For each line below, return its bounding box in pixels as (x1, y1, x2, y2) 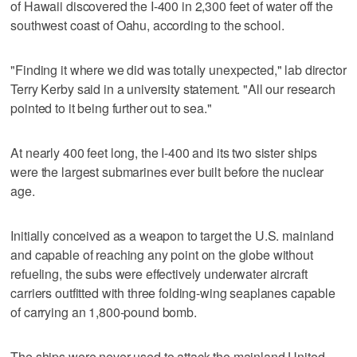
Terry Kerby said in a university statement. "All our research (10, 79, 335, 98)
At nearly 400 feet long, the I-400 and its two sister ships (10, 143, 318, 162)
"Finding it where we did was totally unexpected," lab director (10, 60, 347, 79)
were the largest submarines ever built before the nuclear (10, 162, 324, 181)
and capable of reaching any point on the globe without (10, 245, 313, 264)
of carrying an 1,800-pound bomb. (10, 302, 197, 321)
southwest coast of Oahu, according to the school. (10, 15, 284, 34)
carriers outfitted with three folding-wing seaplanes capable (10, 283, 335, 302)
